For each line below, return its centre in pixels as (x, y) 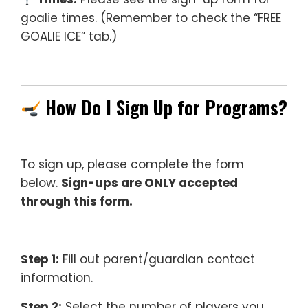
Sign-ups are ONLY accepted (150, 183)
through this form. (77, 201)
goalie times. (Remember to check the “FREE (151, 18)
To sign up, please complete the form (132, 164)
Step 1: (40, 259)
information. (57, 278)
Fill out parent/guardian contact (157, 259)
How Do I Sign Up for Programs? (166, 108)
